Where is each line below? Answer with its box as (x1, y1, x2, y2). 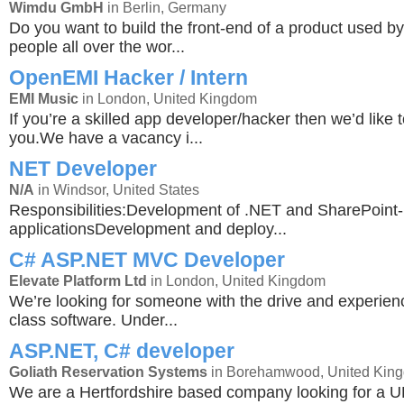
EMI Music (9, 90, 78, 106)
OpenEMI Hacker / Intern (9, 66, 248, 89)
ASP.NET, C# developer (9, 339, 234, 363)
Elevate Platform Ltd (9, 272, 147, 289)
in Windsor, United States (34, 181, 199, 197)
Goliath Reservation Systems (9, 363, 207, 380)
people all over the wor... (9, 38, 185, 56)
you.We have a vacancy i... (9, 129, 203, 147)
